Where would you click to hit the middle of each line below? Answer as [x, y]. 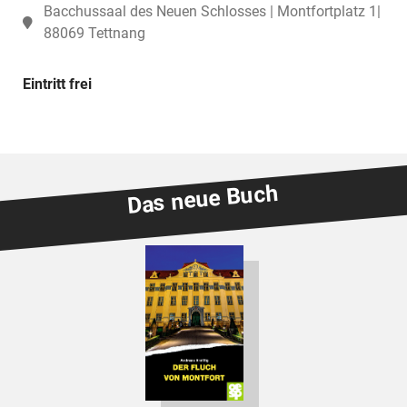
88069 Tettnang [94, 33]
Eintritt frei [57, 84]
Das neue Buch [203, 199]
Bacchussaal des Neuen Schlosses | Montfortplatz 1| [212, 11]
